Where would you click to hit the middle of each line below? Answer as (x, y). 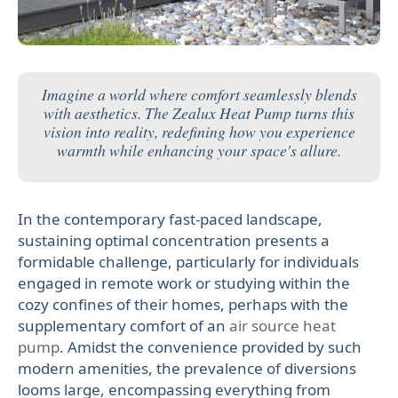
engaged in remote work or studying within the (184, 283)
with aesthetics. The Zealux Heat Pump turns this (199, 112)
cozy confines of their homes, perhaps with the (183, 304)
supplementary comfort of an (123, 325)
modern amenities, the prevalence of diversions (187, 368)
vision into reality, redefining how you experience (199, 131)
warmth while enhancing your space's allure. (199, 150)
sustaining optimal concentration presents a (174, 240)
